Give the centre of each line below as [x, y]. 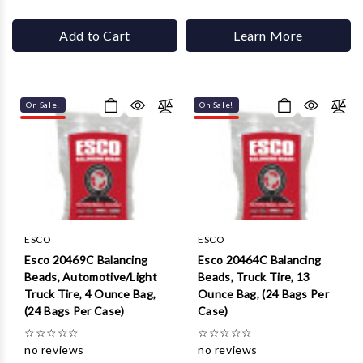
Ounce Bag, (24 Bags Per [263, 294]
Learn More [268, 35]
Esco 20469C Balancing [86, 260]
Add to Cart [95, 35]
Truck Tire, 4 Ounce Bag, [90, 294]
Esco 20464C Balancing [260, 260]
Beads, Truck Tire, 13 [254, 277]
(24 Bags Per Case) [75, 311]
